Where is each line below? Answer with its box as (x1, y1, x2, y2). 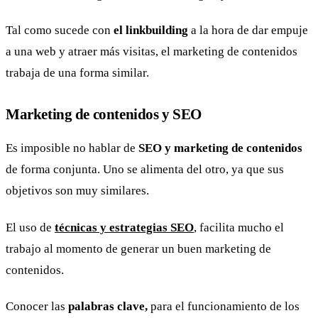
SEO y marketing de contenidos (138, 141, 302, 155)
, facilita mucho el (194, 220, 284, 234)
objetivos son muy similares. (6, 183, 149, 197)
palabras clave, (68, 300, 148, 314)
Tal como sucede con (6, 23, 114, 38)
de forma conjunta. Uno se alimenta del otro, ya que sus (6, 162, 284, 176)
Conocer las (6, 300, 68, 314)
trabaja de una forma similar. (6, 66, 149, 80)
